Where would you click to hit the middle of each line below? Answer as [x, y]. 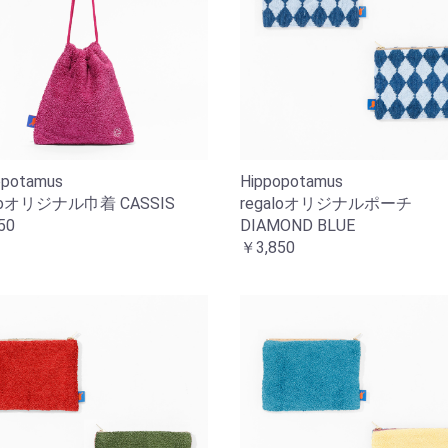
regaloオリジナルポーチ [326, 204]
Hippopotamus [291, 182]
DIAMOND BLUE [297, 226]
